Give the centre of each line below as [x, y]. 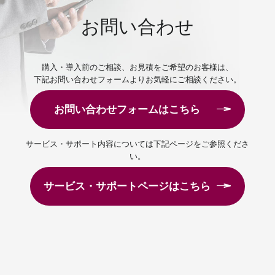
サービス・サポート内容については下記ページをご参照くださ [137, 144]
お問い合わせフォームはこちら [127, 109]
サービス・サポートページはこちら [127, 186]
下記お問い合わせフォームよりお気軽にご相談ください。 [137, 80]
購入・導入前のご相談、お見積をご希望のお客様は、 [137, 68]
